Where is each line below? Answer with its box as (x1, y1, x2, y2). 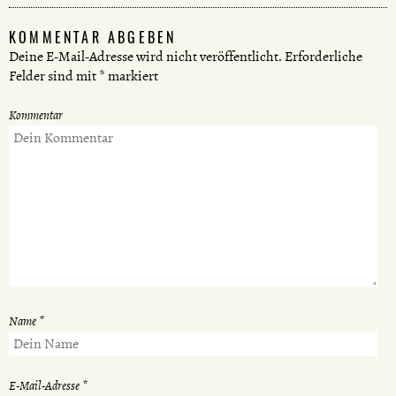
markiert (105, 66, 158, 87)
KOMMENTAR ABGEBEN (9, 27, 177, 49)
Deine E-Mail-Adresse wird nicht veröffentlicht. (9, 47, 282, 67)
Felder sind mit (9, 66, 99, 87)
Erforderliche (285, 47, 362, 67)
